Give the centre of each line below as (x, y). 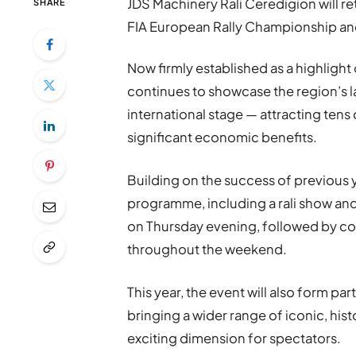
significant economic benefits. (222, 137)
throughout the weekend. (207, 250)
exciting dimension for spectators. (234, 338)
